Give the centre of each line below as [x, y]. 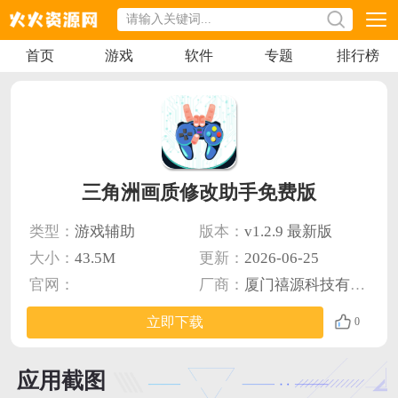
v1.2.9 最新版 [288, 231]
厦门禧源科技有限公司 [297, 285]
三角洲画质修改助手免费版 [199, 192]
